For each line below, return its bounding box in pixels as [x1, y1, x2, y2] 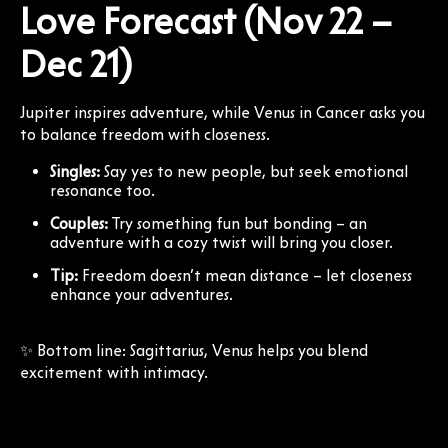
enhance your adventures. [50, 284, 233, 304]
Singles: [50, 161, 100, 181]
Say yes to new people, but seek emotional [100, 161, 408, 181]
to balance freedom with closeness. [20, 124, 270, 144]
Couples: [50, 213, 108, 233]
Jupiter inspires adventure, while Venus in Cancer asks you [20, 102, 425, 122]
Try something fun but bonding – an [108, 213, 367, 233]
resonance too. [50, 180, 155, 200]
